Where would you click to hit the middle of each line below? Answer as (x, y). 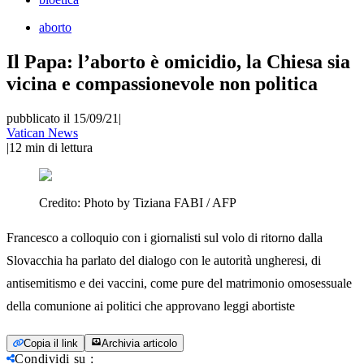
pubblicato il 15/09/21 (63, 118)
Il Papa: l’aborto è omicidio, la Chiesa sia (178, 61)
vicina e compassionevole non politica (162, 83)
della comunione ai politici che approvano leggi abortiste (151, 305)
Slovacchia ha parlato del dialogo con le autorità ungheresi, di (164, 260)
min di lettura (59, 147)
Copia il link (51, 343)
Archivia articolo (139, 343)
